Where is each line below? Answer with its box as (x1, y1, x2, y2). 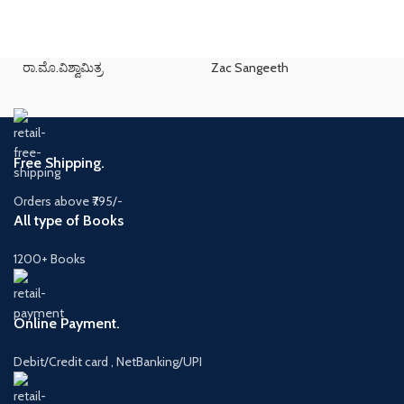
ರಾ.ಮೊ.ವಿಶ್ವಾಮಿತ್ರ (23, 59, 103, 76)
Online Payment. (14, 314, 120, 332)
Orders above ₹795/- (14, 192, 123, 209)
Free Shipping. (14, 153, 105, 171)
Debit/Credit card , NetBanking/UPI (14, 353, 202, 370)
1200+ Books (14, 250, 86, 267)
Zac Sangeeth (210, 59, 289, 76)
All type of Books (14, 211, 124, 229)
